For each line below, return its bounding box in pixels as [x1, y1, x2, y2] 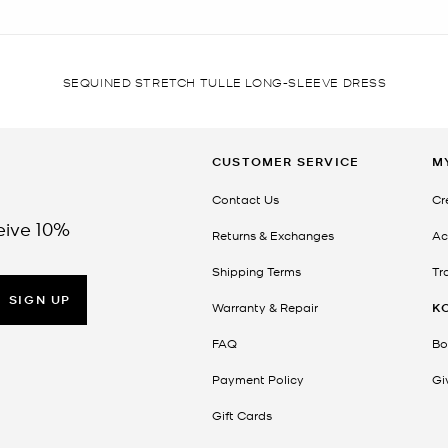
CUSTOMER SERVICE [212, 152, 360, 170]
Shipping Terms [212, 262, 301, 279]
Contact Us [212, 190, 279, 207]
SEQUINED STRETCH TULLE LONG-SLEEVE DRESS [62, 73, 387, 89]
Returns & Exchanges [212, 226, 334, 243]
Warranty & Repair [212, 298, 318, 315]
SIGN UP [8, 291, 72, 309]
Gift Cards [212, 406, 272, 423]
